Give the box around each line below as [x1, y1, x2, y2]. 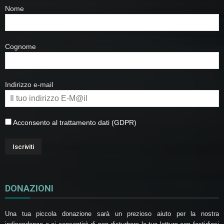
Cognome [5, 42, 36, 50]
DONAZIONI [5, 182, 53, 193]
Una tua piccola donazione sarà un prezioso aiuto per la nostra [5, 209, 219, 217]
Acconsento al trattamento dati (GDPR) [11, 118, 136, 126]
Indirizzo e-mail [5, 80, 53, 88]
